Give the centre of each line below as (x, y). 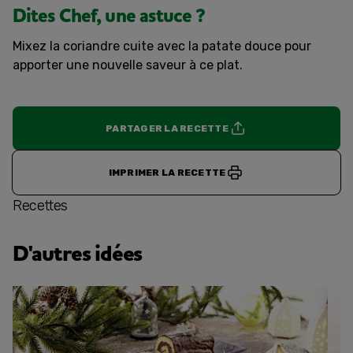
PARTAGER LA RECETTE (167, 128)
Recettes (41, 206)
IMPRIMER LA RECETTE (167, 173)
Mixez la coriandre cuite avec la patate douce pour (162, 46)
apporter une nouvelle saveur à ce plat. (128, 65)
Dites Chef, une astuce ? (109, 17)
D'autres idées (78, 254)
